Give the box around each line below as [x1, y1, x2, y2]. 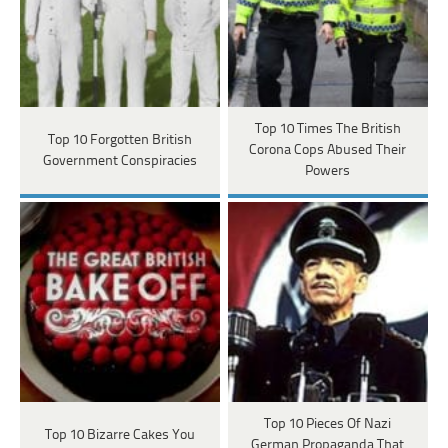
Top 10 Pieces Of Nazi [264, 417, 392, 433]
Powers [305, 164, 351, 180]
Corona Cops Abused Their [249, 143, 407, 159]
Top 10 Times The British [254, 122, 401, 138]
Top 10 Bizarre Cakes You [44, 427, 195, 443]
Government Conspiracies [42, 153, 197, 169]
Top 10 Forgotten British [47, 132, 192, 148]
